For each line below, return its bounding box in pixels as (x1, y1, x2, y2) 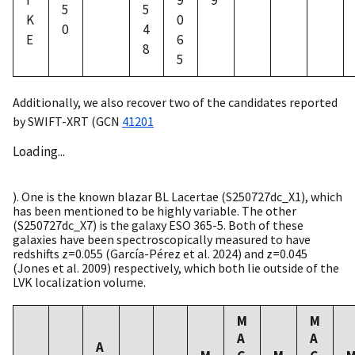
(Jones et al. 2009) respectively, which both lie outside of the (13, 260, 339, 277)
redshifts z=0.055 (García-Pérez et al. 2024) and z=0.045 (13, 246, 307, 262)
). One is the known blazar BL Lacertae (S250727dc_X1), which (13, 189, 342, 205)
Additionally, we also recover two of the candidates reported (13, 94, 338, 111)
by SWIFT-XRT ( (13, 113, 96, 130)
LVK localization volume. (13, 274, 146, 291)
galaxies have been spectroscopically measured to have (13, 231, 311, 248)
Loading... (13, 143, 65, 161)
